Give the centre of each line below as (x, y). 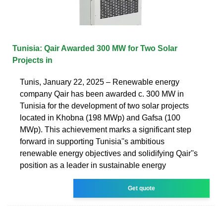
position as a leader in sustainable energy (93, 165)
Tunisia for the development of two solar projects (104, 106)
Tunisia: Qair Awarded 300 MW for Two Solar (95, 48)
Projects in (32, 60)
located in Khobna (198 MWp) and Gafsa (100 (100, 117)
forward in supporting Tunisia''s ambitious (92, 141)
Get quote (142, 188)
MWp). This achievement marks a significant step (106, 129)
